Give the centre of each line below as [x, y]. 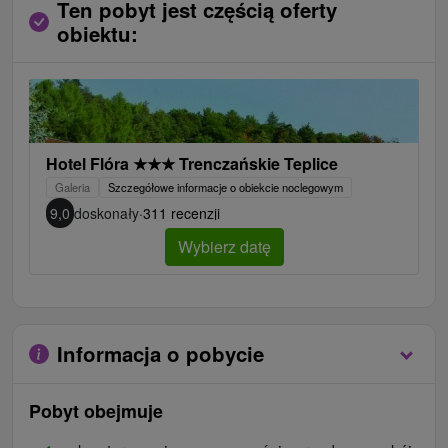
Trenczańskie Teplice [256, 164]
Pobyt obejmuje [96, 411]
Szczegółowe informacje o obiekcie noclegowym [225, 187]
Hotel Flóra [89, 164]
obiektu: [97, 34]
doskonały [106, 213]
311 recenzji [181, 213]
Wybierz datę [224, 247]
